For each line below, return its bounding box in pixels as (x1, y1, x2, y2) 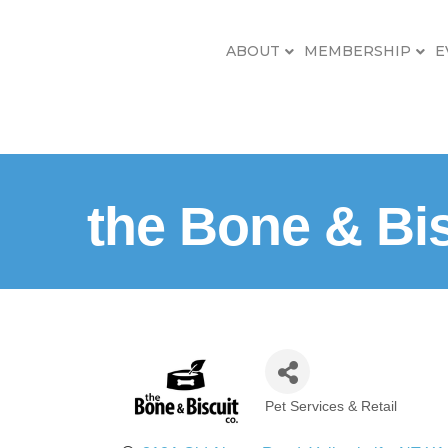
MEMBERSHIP (304, 41, 411, 60)
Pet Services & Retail (265, 398, 398, 414)
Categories (264, 408, 388, 436)
